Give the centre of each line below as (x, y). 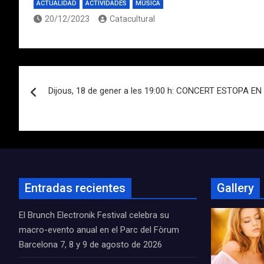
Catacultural (132, 19)
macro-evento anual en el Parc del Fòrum (99, 230)
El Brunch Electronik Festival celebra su (94, 215)
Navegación (68, 77)
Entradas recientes (75, 188)
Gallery (235, 188)
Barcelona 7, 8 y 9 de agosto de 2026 (90, 245)
